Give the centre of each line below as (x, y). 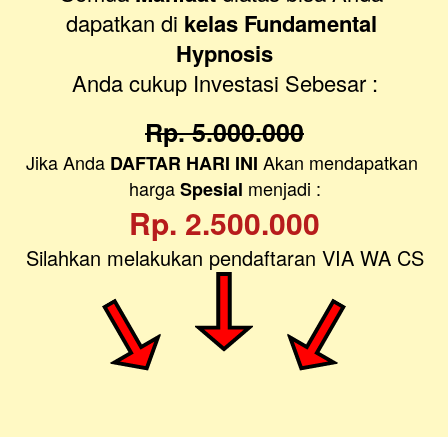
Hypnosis (224, 53)
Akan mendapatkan (338, 162)
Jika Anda (68, 162)
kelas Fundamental (277, 23)
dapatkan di (122, 23)
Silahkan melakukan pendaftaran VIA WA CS (224, 258)
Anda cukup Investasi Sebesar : (224, 83)
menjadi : (281, 188)
